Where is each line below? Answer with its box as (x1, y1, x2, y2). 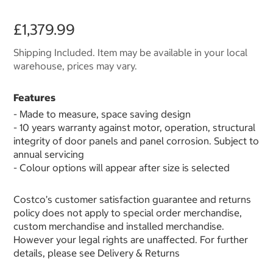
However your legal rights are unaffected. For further (13, 233, 248, 246)
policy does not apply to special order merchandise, (13, 207, 242, 219)
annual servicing (13, 148, 84, 161)
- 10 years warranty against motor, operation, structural (13, 121, 255, 134)
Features (13, 91, 55, 104)
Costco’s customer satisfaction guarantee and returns (13, 193, 251, 206)
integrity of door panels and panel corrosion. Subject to (13, 135, 259, 147)
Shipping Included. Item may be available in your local (13, 46, 247, 59)
